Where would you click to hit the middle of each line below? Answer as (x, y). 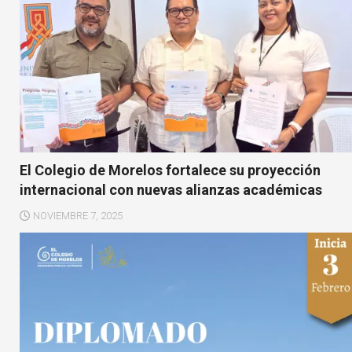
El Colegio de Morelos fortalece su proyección (170, 170)
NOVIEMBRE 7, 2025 (78, 215)
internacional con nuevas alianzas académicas (171, 189)
